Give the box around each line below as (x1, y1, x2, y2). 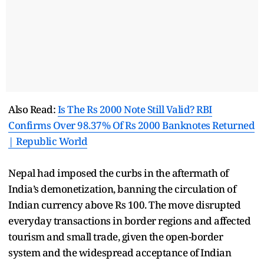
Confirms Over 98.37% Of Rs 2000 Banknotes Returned (8, 118, 255, 132)
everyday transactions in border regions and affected (8, 213, 250, 227)
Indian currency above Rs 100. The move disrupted (8, 197, 240, 212)
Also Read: (8, 102, 58, 116)
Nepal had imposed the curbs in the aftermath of (8, 166, 229, 180)
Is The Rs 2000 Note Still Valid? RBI (57, 102, 212, 116)
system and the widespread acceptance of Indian (8, 245, 231, 259)
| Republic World (8, 134, 87, 148)
